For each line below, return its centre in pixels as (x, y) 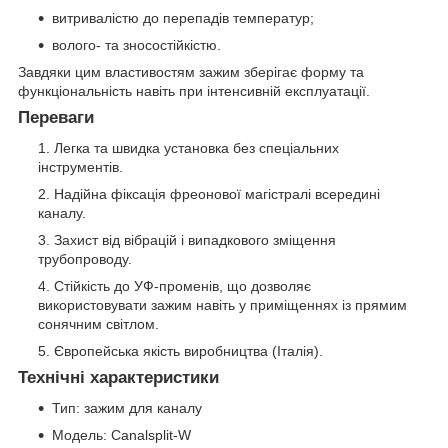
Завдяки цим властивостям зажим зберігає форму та (191, 72)
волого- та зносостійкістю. (136, 45)
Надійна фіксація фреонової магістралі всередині (217, 193)
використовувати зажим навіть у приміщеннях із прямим (222, 304)
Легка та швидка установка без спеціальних (196, 147)
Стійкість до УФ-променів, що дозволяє (182, 285)
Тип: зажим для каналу (127, 407)
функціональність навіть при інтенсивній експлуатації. (194, 91)
